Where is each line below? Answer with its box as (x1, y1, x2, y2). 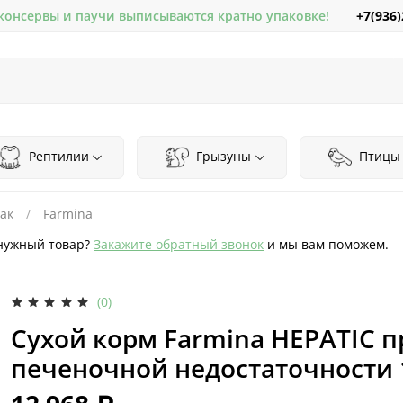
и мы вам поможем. (264, 235, 389, 253)
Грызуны (193, 147, 252, 165)
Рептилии (24, 147, 89, 165)
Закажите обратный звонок (94, 235, 264, 253)
